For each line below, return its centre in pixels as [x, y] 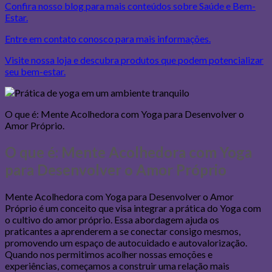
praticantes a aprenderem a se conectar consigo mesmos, [123, 231]
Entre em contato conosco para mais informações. [108, 38]
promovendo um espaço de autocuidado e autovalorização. [126, 242]
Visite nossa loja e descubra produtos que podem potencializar [134, 59]
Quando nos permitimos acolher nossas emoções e [109, 254]
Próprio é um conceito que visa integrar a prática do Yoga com [133, 208]
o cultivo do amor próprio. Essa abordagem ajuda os [112, 219]
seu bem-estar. [35, 71]
